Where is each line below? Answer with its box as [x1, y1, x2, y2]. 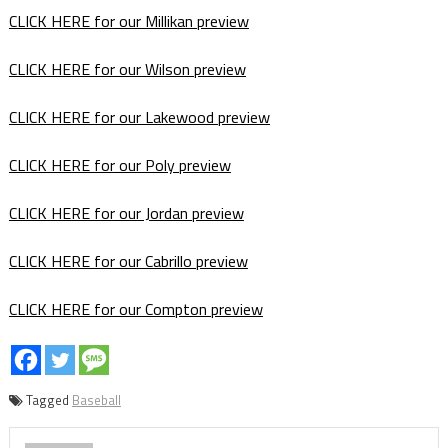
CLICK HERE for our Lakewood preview [8, 105, 270, 130]
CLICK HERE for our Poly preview [8, 153, 231, 178]
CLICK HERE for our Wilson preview [8, 57, 246, 82]
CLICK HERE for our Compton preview [8, 297, 263, 322]
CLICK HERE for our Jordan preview [8, 201, 244, 226]
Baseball [71, 390, 121, 411]
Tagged [25, 390, 72, 411]
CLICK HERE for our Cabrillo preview [8, 249, 248, 274]
